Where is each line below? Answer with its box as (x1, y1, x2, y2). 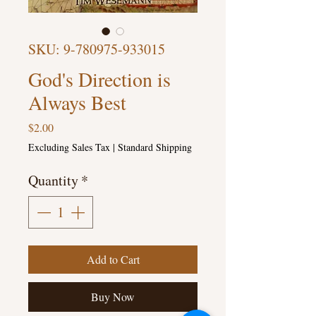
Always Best (28, 89, 126, 116)
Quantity (28, 171, 78, 190)
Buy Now (91, 289, 135, 305)
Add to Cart (86, 252, 140, 267)
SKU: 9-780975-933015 (28, 39, 165, 59)
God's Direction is (28, 66, 171, 93)
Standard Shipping (118, 140, 192, 154)
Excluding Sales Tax (28, 140, 110, 154)
